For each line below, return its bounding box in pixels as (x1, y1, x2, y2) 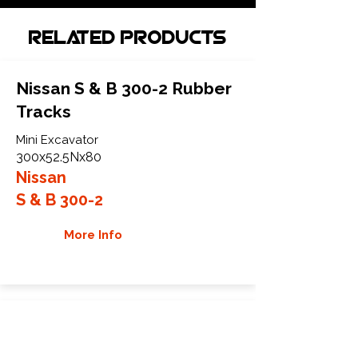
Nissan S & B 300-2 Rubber (16, 78, 232, 98)
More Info (64, 228, 122, 241)
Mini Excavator (16, 133, 98, 147)
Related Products (29, 30, 227, 48)
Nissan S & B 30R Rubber (16, 318, 217, 338)
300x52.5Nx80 (16, 149, 101, 165)
